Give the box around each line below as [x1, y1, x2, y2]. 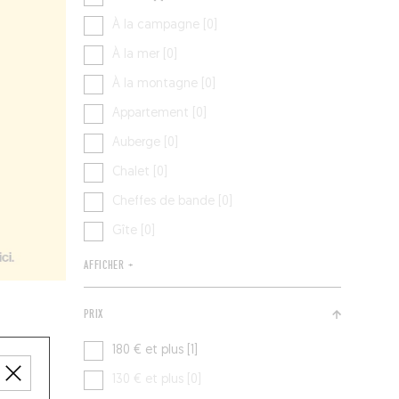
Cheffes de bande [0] [112, 195, 233, 209]
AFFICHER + [84, 258, 134, 273]
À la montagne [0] [112, 77, 216, 92]
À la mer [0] [112, 48, 178, 62]
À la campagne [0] [112, 19, 218, 33]
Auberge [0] [112, 136, 179, 151]
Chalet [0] [112, 166, 168, 180]
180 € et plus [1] [112, 344, 199, 358]
